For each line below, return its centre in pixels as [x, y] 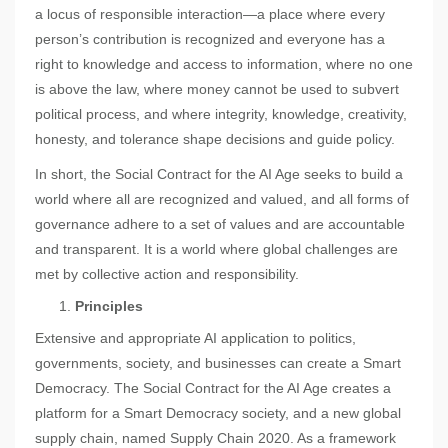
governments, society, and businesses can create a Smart [218, 363]
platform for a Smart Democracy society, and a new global [218, 413]
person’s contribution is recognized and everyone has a [210, 39]
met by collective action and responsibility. [167, 274]
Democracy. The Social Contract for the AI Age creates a [213, 388]
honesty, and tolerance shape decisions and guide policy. [215, 139]
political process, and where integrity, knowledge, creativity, [221, 114]
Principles [109, 306]
